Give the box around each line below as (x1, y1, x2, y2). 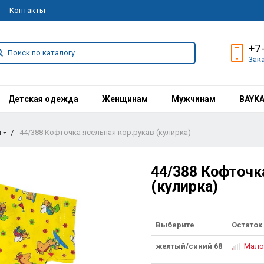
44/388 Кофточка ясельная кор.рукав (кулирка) (19, 128, 191, 137)
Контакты (9, 6, 45, 15)
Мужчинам (171, 94, 216, 104)
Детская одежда (8, 94, 78, 104)
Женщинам (101, 94, 148, 104)
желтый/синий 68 (155, 242, 222, 250)
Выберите (155, 220, 194, 229)
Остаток (231, 220, 262, 229)
